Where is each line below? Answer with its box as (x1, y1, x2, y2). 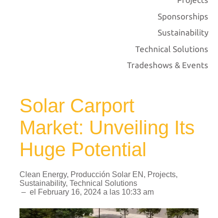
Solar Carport (19, 94, 134, 116)
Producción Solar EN (71, 170, 144, 179)
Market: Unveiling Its (19, 116, 195, 138)
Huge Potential (19, 138, 146, 160)
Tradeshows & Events (127, 60, 208, 70)
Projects (147, 170, 176, 179)
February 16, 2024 (38, 187, 101, 196)
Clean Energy (19, 170, 67, 179)
